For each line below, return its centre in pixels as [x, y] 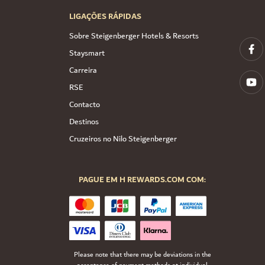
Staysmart [87, 53]
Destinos [84, 122]
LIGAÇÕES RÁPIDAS [105, 16]
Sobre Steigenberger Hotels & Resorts [134, 36]
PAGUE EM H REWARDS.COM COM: [143, 180]
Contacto [85, 104]
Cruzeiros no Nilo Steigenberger [123, 139]
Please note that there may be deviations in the [142, 255]
